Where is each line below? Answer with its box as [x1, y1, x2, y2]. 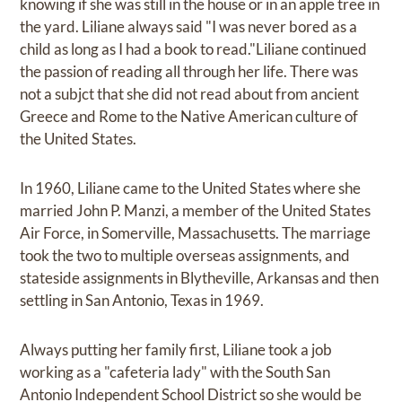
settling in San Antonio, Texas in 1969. [20, 291, 265, 310]
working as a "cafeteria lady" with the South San [20, 363, 331, 382]
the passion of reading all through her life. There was [20, 62, 359, 82]
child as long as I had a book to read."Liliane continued [20, 39, 368, 59]
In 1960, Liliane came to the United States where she [20, 179, 362, 198]
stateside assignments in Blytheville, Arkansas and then [20, 268, 380, 288]
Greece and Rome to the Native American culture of [20, 107, 359, 127]
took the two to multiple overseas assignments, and [20, 246, 351, 266]
